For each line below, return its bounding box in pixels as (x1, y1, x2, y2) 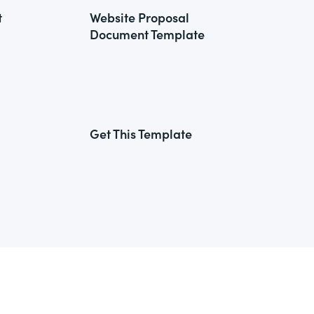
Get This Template (90, 125, 192, 142)
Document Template (90, 25, 205, 43)
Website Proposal (90, 8, 189, 26)
